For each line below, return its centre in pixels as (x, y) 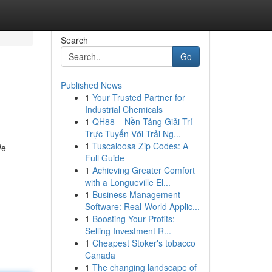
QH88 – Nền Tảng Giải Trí (142, 121)
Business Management (136, 194)
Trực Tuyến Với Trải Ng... (133, 134)
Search (74, 40)
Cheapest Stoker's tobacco (144, 243)
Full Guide (104, 158)
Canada (100, 255)
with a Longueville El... (127, 182)
